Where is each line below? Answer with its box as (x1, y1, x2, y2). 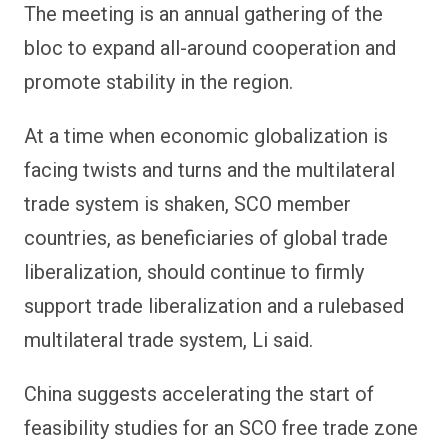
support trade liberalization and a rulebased (24, 293, 404, 318)
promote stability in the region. (24, 69, 293, 94)
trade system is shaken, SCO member (24, 191, 351, 216)
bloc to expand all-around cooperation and (24, 35, 396, 60)
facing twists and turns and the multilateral (24, 157, 395, 182)
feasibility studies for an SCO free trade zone (24, 415, 418, 440)
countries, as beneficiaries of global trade (24, 225, 388, 250)
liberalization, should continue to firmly (24, 259, 364, 284)
